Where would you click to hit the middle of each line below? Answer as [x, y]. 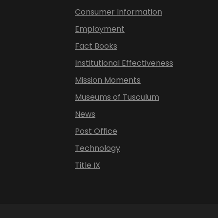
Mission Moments [108, 80]
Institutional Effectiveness [124, 63]
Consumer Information [118, 12]
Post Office [96, 131]
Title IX [88, 165]
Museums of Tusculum [117, 97]
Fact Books [96, 46]
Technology [98, 148]
